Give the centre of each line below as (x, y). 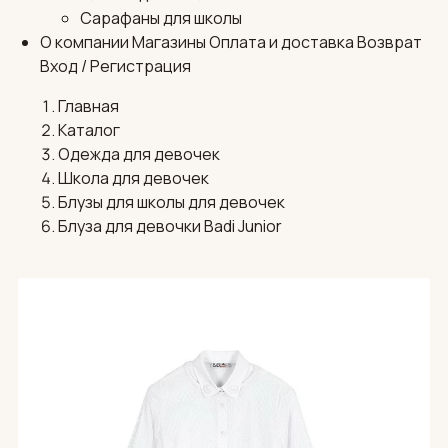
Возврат (389, 42)
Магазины (169, 42)
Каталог (88, 130)
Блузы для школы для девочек (171, 202)
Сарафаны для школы (161, 18)
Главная (88, 106)
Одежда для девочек (138, 154)
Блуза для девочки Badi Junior (169, 226)
